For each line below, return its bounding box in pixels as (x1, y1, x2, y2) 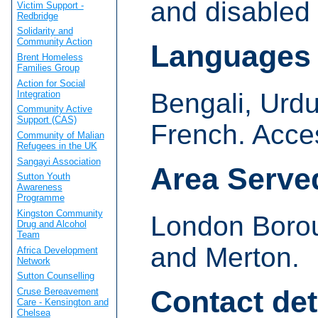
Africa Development (16, 244, 98, 256)
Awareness (16, 182, 62, 193)
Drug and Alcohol (16, 218, 87, 229)
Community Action (16, 36, 92, 48)
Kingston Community (16, 207, 103, 219)
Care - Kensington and (16, 296, 109, 307)
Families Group (16, 62, 79, 73)
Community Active (16, 104, 92, 115)
